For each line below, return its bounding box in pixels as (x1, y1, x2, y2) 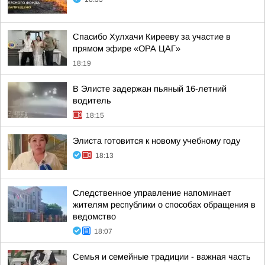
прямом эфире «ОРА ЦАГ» (73, 44, 180, 53)
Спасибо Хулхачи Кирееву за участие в (73, 32, 231, 41)
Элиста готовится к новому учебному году (73, 136, 240, 146)
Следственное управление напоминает (73, 188, 231, 198)
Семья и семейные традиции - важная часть (73, 252, 251, 261)
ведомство (73, 212, 116, 221)
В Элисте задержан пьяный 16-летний (73, 84, 227, 93)
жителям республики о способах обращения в (73, 200, 256, 209)
